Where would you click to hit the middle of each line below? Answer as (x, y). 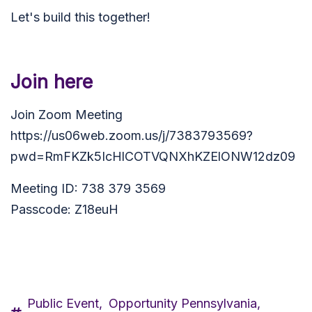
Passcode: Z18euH (64, 209)
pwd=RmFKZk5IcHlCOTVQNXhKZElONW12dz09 (153, 156)
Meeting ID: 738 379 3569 (88, 188)
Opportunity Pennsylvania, (185, 303)
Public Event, (65, 303)
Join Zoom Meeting (67, 115)
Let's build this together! (80, 17)
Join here (52, 82)
